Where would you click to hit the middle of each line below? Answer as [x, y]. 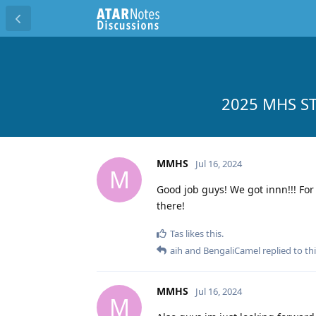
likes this [202, 233]
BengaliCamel [232, 250]
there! [171, 205]
